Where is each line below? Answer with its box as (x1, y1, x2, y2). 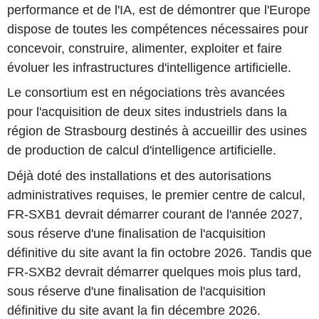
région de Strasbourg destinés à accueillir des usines (7, 124, 307, 139)
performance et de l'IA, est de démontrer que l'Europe (7, 2, 310, 17)
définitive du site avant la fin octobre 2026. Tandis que (7, 246, 312, 260)
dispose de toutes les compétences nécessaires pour (7, 21, 308, 36)
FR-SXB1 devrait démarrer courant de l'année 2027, (7, 207, 303, 221)
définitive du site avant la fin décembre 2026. (7, 303, 261, 318)
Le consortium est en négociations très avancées (7, 85, 285, 100)
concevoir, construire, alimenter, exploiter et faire (7, 41, 282, 56)
